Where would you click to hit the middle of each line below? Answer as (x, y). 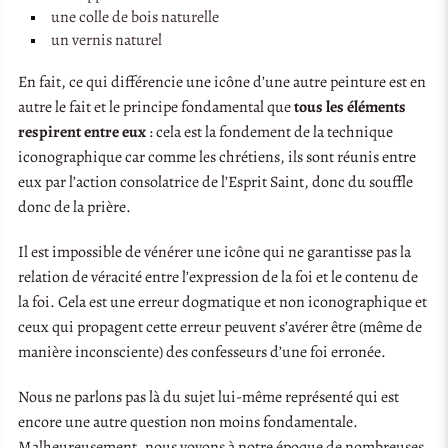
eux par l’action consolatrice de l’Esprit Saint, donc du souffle (216, 181)
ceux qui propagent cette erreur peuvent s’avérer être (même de (220, 326)
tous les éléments (350, 106)
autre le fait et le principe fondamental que (156, 106)
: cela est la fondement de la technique (270, 131)
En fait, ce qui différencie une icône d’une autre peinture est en (222, 81)
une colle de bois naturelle (134, 16)
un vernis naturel (106, 39)
